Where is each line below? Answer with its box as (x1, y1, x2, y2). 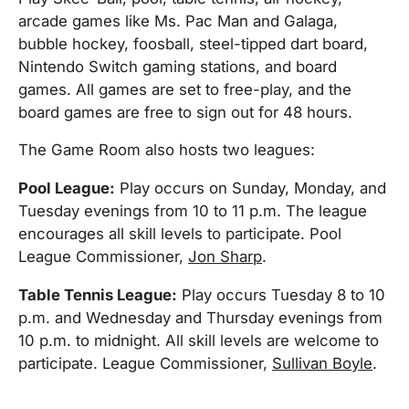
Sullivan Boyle (272, 353, 372, 372)
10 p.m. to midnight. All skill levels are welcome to (18, 330, 379, 350)
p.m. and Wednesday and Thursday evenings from (18, 308, 383, 327)
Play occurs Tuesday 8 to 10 (177, 285, 385, 304)
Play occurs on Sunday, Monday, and (115, 179, 386, 198)
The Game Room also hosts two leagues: (18, 141, 315, 160)
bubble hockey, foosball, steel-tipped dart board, (18, 34, 368, 53)
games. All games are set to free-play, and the (18, 79, 351, 99)
